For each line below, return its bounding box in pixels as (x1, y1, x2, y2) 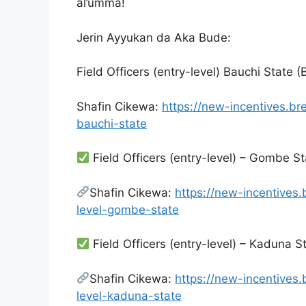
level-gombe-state (76, 202, 179, 217)
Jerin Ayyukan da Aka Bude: (76, 30, 231, 44)
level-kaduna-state (76, 288, 182, 303)
